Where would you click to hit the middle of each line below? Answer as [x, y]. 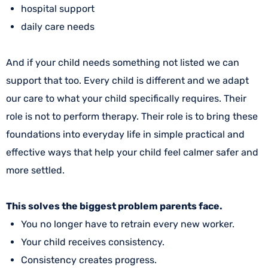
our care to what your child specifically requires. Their [126, 98]
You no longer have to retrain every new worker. [128, 224]
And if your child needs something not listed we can [123, 63]
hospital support [58, 9]
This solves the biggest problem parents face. [114, 206]
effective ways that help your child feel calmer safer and [132, 152]
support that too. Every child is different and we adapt [127, 80]
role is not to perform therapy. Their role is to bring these [132, 116]
